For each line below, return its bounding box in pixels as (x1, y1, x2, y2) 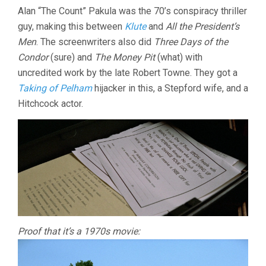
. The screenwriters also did (36, 36, 154, 48)
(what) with (155, 52, 202, 64)
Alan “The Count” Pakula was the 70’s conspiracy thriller (18, 5, 247, 17)
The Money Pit (94, 52, 155, 64)
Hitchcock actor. (18, 98, 83, 110)
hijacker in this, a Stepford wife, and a (92, 83, 248, 94)
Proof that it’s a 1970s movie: (18, 225, 140, 237)
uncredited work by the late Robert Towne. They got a (18, 67, 237, 79)
